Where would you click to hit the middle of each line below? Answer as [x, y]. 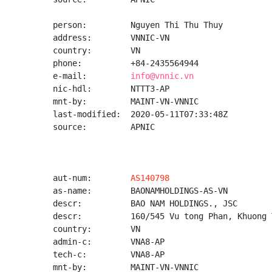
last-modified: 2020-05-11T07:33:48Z [140, 114]
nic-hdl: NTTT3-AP [111, 89]
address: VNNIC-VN [111, 38]
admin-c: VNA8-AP [109, 242]
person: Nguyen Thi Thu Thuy [138, 25]
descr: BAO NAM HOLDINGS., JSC [145, 203]
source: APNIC [104, 127]
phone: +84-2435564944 [126, 63]
